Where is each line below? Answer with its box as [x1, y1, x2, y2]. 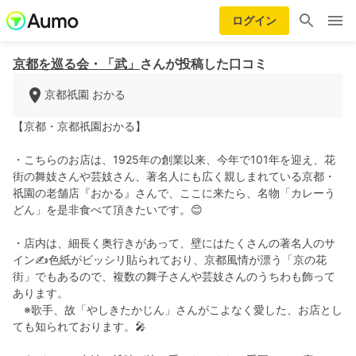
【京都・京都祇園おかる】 [13, 119, 146, 133]
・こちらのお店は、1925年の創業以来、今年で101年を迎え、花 [13, 153, 335, 166]
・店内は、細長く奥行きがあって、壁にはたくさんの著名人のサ [13, 236, 335, 250]
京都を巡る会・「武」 [13, 56, 140, 72]
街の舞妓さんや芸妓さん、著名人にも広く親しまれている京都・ [13, 169, 335, 183]
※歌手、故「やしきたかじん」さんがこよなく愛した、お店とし [13, 303, 342, 316]
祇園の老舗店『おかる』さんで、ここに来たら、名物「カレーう [13, 186, 335, 199]
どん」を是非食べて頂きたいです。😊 [13, 203, 203, 216]
